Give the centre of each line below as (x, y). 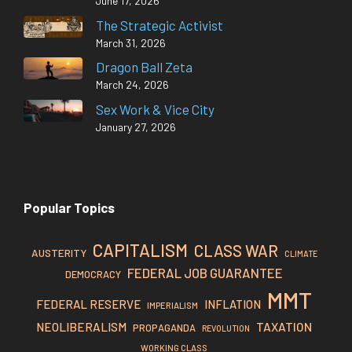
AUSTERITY (59, 253)
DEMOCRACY (93, 275)
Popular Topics (69, 207)
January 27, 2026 (136, 126)
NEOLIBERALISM (81, 327)
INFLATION (233, 304)
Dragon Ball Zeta (144, 67)
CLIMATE (301, 254)
